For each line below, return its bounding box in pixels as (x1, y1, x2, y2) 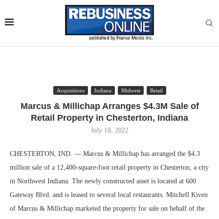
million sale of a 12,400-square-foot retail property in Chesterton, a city (10, 164, 209, 171)
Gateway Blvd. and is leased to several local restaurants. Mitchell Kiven (10, 191, 208, 198)
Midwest (121, 88, 140, 93)
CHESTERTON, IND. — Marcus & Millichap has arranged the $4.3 (10, 150, 200, 157)
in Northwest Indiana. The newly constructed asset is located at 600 (10, 177, 196, 185)
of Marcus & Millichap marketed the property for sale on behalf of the (10, 205, 205, 212)
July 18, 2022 (90, 127, 129, 134)
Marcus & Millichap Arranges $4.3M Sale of (20, 101, 199, 111)
